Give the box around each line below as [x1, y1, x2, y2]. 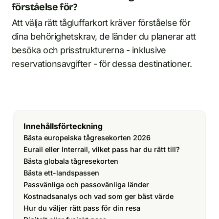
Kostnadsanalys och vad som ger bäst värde [23, 192, 174, 200]
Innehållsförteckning [23, 121, 103, 131]
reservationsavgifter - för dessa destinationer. [12, 59, 192, 69]
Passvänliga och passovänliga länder [23, 180, 149, 189]
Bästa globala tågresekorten [23, 157, 118, 165]
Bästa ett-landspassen [23, 169, 99, 177]
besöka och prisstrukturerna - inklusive [12, 45, 166, 55]
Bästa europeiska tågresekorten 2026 [23, 133, 151, 142]
